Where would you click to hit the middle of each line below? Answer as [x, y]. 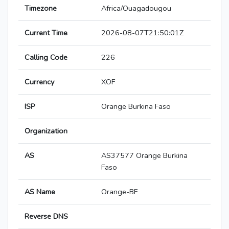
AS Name [40, 192]
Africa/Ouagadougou [136, 8]
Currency [39, 82]
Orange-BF [119, 192]
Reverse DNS [46, 216]
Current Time [46, 33]
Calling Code [46, 58]
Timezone [41, 8]
